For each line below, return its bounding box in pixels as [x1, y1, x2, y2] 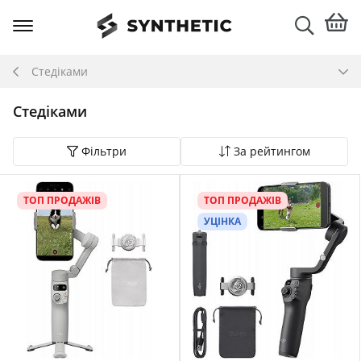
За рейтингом [233, 143, 310, 159]
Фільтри [81, 143, 127, 159]
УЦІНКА [204, 214, 241, 228]
